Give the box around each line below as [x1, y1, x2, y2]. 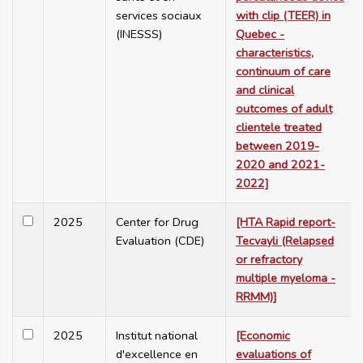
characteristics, [236, 45, 314, 62]
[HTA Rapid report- [236, 214, 335, 231]
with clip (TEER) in [236, 7, 331, 24]
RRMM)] [236, 288, 277, 305]
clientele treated [236, 119, 322, 136]
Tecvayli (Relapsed [236, 233, 334, 250]
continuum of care [236, 63, 331, 80]
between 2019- [236, 138, 319, 155]
